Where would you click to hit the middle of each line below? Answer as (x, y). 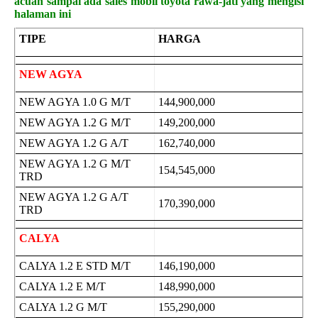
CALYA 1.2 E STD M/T (75, 266)
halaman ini (43, 14)
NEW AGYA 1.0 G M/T (75, 102)
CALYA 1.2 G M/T (63, 307)
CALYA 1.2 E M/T (62, 286)
